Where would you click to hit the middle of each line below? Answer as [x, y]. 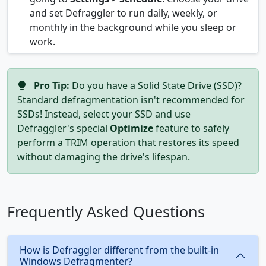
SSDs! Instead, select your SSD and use [104, 114]
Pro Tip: [52, 86]
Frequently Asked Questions [106, 212]
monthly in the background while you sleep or [133, 28]
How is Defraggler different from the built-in [119, 250]
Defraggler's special [64, 129]
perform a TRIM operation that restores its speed [128, 143]
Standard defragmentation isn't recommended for [131, 100]
